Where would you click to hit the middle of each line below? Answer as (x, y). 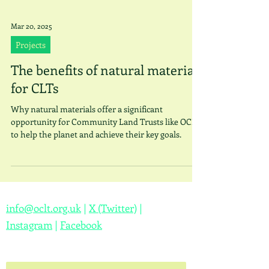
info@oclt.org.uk (44, 208)
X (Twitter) (113, 208)
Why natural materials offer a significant (87, 109)
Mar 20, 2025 (32, 26)
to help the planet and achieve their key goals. (96, 134)
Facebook (81, 225)
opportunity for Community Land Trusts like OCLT (106, 122)
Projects (31, 45)
